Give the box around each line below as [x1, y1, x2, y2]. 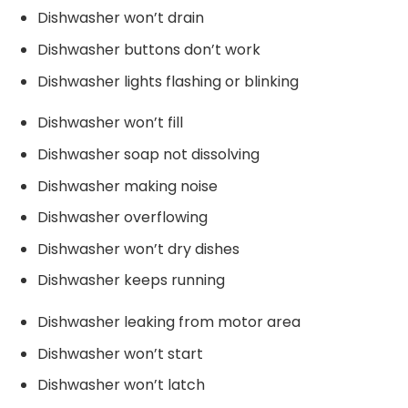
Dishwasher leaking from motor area [36, 311, 301, 333]
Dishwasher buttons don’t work [36, 38, 260, 60]
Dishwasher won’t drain [36, 7, 204, 29]
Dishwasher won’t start [36, 342, 203, 364]
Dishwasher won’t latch [36, 374, 205, 396]
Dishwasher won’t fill [36, 112, 183, 134]
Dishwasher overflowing [36, 207, 208, 229]
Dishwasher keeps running [36, 270, 225, 291]
